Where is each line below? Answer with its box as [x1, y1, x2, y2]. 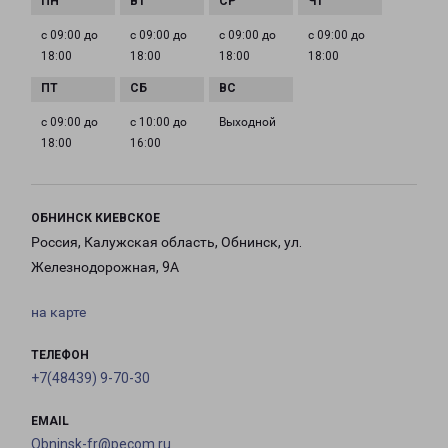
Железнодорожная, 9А [31, 259, 179, 276]
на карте [31, 304, 86, 321]
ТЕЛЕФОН [31, 348, 89, 363]
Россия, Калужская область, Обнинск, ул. [31, 234, 302, 251]
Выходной [219, 115, 276, 130]
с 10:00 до [130, 115, 187, 130]
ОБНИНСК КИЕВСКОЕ [31, 211, 160, 226]
